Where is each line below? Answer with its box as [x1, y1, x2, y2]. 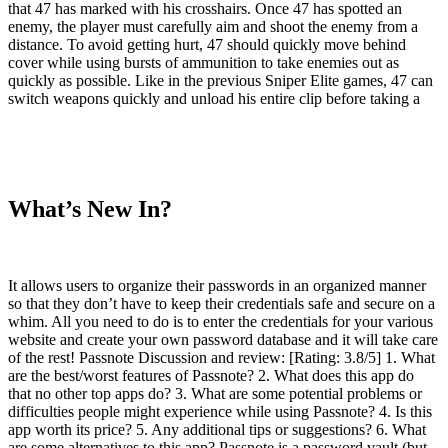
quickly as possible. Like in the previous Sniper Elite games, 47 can [8, 71, 433, 89]
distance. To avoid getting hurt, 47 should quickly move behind [8, 35, 406, 53]
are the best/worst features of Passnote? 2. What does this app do [8, 366, 414, 384]
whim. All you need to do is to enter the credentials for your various [8, 312, 433, 330]
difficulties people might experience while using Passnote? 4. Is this [8, 402, 432, 420]
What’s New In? [8, 195, 172, 222]
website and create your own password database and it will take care [8, 330, 438, 348]
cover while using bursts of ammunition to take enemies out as [8, 53, 399, 71]
